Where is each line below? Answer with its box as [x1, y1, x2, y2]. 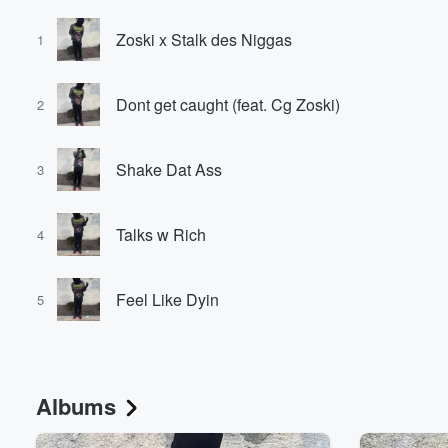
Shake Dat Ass [116, 157, 222, 181]
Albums [36, 390, 116, 422]
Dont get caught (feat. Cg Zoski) [116, 92, 340, 116]
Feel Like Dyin [116, 287, 219, 311]
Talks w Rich [116, 222, 206, 246]
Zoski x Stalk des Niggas [116, 27, 292, 51]
